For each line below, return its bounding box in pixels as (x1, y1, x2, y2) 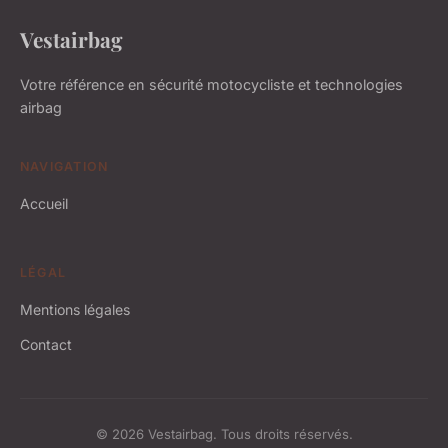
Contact (20, 335, 72, 353)
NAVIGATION (20, 158, 109, 174)
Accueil (20, 194, 68, 212)
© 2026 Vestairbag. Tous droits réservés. (95, 425, 353, 442)
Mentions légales (20, 300, 130, 318)
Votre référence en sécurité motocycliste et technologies (20, 75, 403, 93)
